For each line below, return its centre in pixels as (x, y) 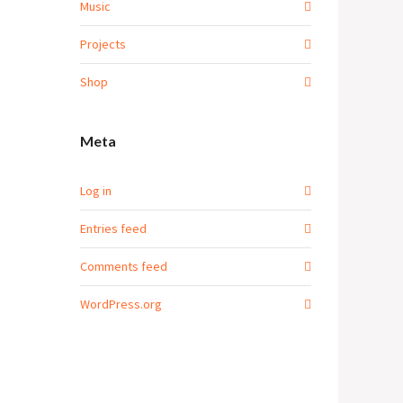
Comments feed (123, 266)
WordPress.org (121, 304)
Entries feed (113, 228)
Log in (95, 191)
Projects (103, 44)
